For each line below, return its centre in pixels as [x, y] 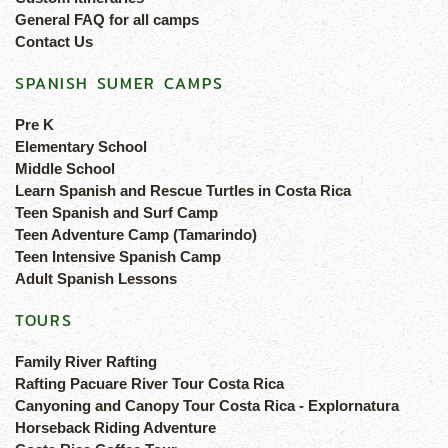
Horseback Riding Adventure [115, 428]
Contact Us [54, 42]
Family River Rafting [86, 362]
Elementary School [81, 147]
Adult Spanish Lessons [96, 279]
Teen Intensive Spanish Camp [118, 257]
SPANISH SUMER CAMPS [119, 84]
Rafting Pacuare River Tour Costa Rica [149, 384]
